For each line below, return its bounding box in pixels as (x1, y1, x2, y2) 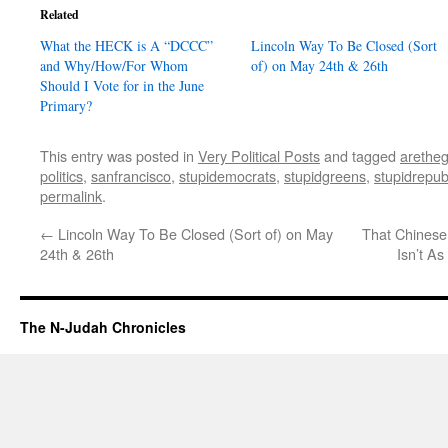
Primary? (40, 95, 92, 115)
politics (40, 164, 83, 186)
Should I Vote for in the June (40, 75, 204, 95)
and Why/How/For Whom (40, 55, 188, 75)
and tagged (320, 144, 400, 166)
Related (40, 5, 79, 23)
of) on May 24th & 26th (251, 55, 389, 75)
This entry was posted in (40, 144, 198, 166)
